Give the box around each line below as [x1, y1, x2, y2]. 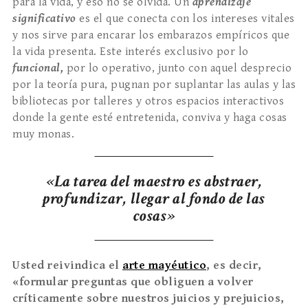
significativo [12, 12, 76, 26]
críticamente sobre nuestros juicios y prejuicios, [12, 291, 285, 306]
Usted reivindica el [12, 258, 122, 273]
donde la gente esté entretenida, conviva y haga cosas [12, 111, 287, 125]
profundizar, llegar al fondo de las [43, 188, 265, 210]
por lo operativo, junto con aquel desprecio [66, 61, 291, 76]
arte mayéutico [122, 258, 206, 273]
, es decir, [206, 258, 262, 273]
